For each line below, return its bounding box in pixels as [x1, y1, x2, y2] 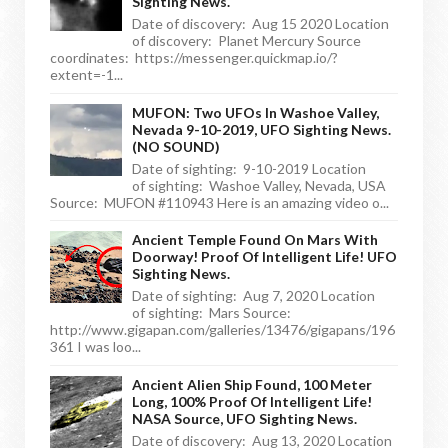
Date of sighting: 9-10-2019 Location [132, 159, 366, 177]
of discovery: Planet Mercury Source [132, 32, 361, 50]
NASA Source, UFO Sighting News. [132, 409, 357, 427]
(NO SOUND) [132, 137, 220, 155]
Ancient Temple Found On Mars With [132, 231, 378, 249]
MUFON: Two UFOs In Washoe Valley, [132, 103, 379, 121]
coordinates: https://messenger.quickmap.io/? [50, 49, 338, 67]
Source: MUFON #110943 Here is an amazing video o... [50, 193, 389, 211]
